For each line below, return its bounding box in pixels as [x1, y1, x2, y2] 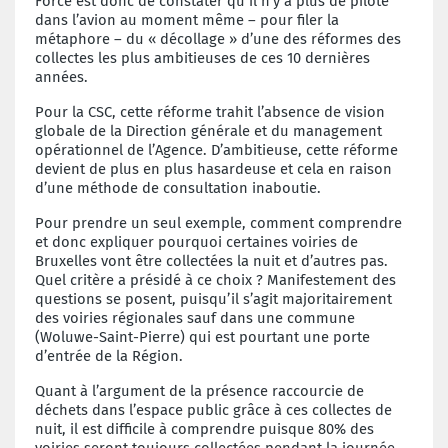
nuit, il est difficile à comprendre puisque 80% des [35, 419, 374, 438]
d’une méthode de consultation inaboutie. [35, 178, 321, 197]
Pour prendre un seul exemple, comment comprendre [35, 213, 402, 232]
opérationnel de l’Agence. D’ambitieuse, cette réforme [35, 140, 398, 159]
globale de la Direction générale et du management [35, 121, 382, 140]
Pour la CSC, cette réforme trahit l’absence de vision [35, 102, 385, 121]
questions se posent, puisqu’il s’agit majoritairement [35, 289, 392, 308]
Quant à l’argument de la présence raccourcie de [35, 381, 364, 400]
